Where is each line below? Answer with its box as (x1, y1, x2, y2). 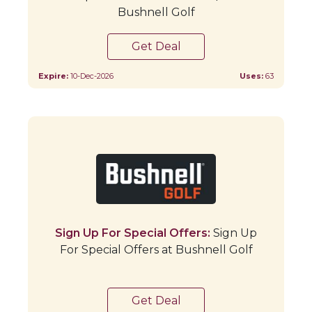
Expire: (38, 70, 70, 81)
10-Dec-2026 (70, 70, 114, 81)
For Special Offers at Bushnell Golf (59, 242, 253, 256)
